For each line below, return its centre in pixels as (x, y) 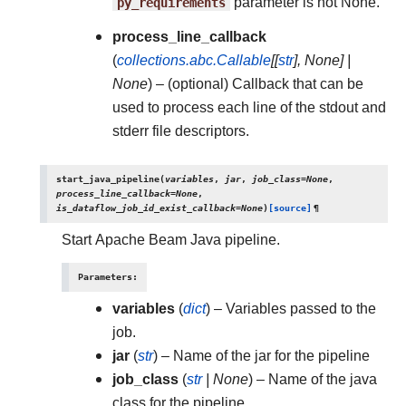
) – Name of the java (313, 379)
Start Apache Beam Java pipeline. (171, 240)
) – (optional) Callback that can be (256, 84)
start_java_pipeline (108, 179)
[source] (290, 208)
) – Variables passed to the (291, 309)
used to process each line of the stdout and (249, 107)
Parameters (105, 277)
